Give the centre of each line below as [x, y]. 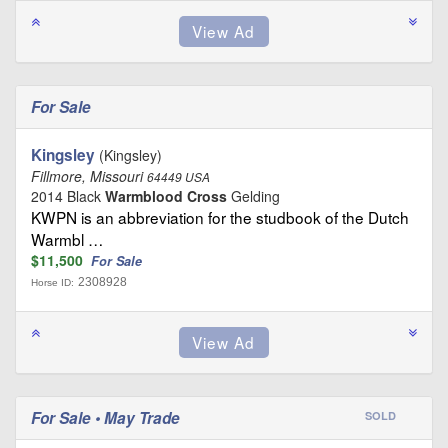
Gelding [253, 196]
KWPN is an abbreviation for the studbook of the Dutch [220, 217]
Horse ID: [52, 283]
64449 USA [178, 177]
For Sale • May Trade [107, 418]
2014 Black [68, 196]
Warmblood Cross [166, 196]
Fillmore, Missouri [89, 176]
